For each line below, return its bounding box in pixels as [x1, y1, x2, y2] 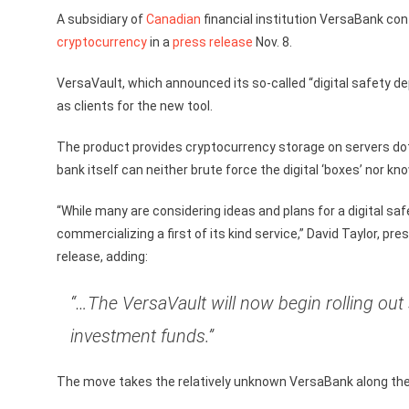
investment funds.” [70, 325, 214, 347]
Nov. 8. [253, 35, 292, 49]
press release [173, 35, 253, 49]
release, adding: [57, 249, 148, 264]
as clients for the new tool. [57, 99, 213, 113]
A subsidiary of [57, 12, 146, 26]
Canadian [146, 12, 201, 26]
